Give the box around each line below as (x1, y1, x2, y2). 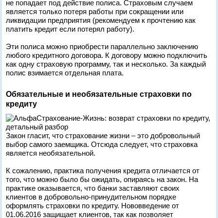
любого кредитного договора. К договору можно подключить (6, 51, 208, 59)
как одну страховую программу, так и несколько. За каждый (6, 60, 206, 68)
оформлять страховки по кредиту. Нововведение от (6, 201, 180, 210)
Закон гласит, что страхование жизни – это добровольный (6, 131, 200, 140)
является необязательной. (6, 149, 96, 157)
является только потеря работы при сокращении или (6, 7, 184, 16)
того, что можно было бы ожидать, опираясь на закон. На (6, 175, 199, 183)
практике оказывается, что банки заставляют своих (6, 184, 180, 192)
